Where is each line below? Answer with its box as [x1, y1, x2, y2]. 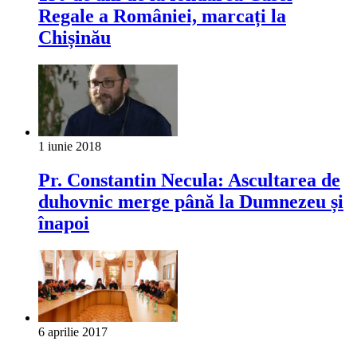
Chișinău [38, 27, 111, 49]
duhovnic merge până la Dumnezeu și [38, 191, 343, 213]
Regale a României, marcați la [38, 6, 286, 27]
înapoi [38, 213, 89, 234]
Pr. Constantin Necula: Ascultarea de [38, 170, 340, 191]
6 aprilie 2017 [38, 325, 108, 339]
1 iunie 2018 [38, 139, 101, 154]
